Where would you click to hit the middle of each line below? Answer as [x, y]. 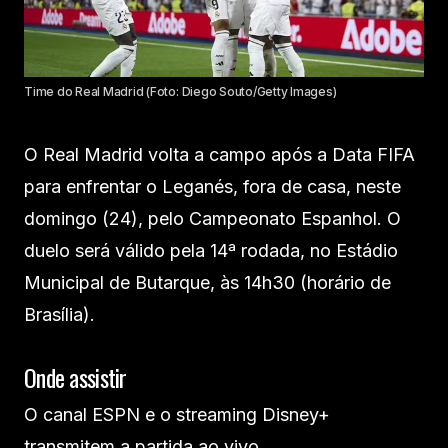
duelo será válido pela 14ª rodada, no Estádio [211, 250]
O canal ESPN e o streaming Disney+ [177, 414]
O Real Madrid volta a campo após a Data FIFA [219, 154]
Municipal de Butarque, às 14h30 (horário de [207, 282]
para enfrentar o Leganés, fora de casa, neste [212, 186]
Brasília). [59, 314]
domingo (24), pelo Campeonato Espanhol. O [212, 218]
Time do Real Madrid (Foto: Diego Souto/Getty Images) [180, 91]
